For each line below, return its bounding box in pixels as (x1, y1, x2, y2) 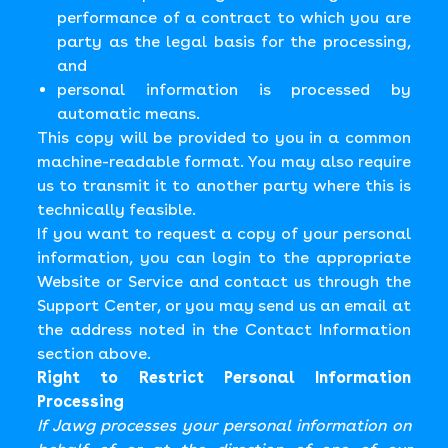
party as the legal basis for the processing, (57, 32, 411, 51)
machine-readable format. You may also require (37, 152, 411, 171)
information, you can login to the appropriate (37, 248, 411, 267)
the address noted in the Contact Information (37, 320, 411, 339)
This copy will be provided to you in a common (37, 128, 411, 147)
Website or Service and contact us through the (37, 272, 411, 291)
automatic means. (57, 104, 201, 123)
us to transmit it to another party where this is (37, 176, 411, 195)
